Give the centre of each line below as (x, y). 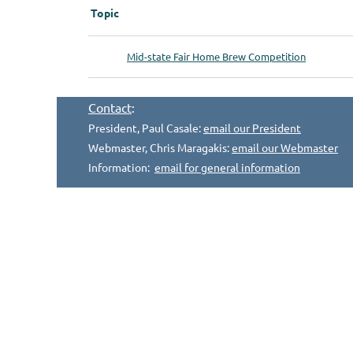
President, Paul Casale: (146, 128)
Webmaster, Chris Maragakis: (160, 147)
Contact (110, 107)
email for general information (227, 167)
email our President (252, 128)
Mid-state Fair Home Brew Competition (216, 56)
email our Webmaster (285, 147)
